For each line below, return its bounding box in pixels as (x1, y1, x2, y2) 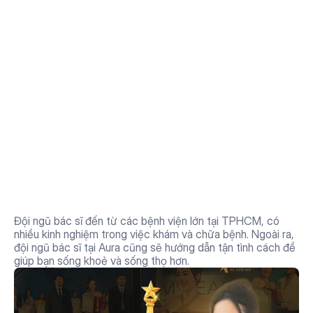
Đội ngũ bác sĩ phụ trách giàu (39, 175, 288, 199)
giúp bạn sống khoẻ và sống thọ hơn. (14, 254, 189, 268)
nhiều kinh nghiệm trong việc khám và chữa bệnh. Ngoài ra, (14, 227, 294, 241)
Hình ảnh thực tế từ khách (39, 121, 265, 145)
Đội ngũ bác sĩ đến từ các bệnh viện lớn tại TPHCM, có (14, 214, 279, 228)
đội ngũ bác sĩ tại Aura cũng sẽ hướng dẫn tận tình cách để (14, 240, 296, 254)
